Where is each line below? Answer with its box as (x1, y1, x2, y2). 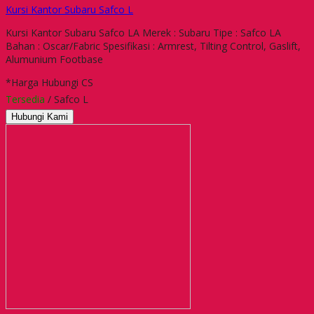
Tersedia (6, 92, 45, 106)
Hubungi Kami (11, 111, 68, 122)
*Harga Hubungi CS (6, 75, 93, 89)
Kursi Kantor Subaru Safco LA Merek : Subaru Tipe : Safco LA (6, 25, 281, 39)
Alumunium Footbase (6, 52, 109, 66)
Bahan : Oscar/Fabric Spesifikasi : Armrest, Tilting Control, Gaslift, (6, 39, 301, 53)
